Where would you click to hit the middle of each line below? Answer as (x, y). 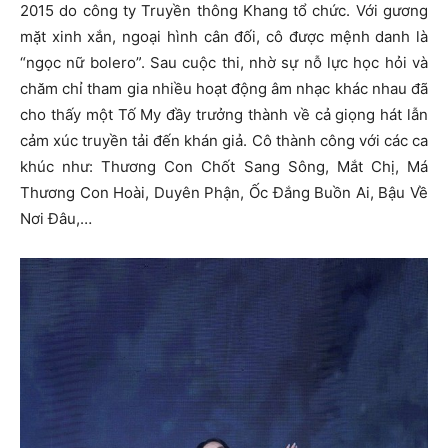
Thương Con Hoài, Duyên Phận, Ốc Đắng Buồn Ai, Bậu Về (224, 192)
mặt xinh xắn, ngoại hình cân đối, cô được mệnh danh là (224, 36)
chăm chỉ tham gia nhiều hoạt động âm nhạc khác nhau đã (224, 88)
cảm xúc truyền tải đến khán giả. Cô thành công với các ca (224, 140)
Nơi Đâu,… (56, 218)
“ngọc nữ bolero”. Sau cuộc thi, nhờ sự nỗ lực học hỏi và (224, 62)
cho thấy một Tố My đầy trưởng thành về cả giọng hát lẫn (224, 114)
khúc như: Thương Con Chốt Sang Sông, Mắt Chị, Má (224, 166)
